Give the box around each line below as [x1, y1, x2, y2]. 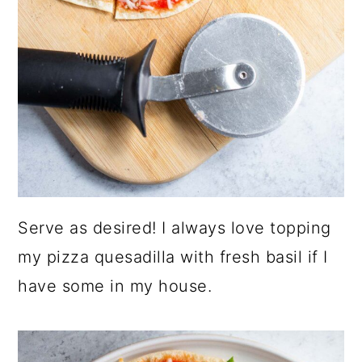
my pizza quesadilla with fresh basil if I [18, 246, 328, 267]
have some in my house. [18, 276, 213, 296]
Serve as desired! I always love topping [18, 217, 331, 238]
